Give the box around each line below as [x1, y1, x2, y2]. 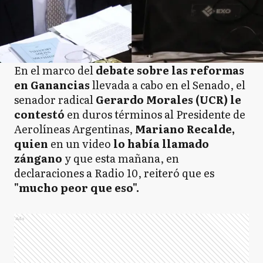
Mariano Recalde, [135, 121, 235, 137]
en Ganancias [14, 77, 92, 93]
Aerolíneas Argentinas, [14, 121, 135, 137]
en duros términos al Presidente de [65, 106, 245, 122]
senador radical [14, 92, 96, 107]
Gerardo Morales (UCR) [96, 92, 228, 107]
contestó [14, 106, 65, 122]
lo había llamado [111, 136, 209, 151]
